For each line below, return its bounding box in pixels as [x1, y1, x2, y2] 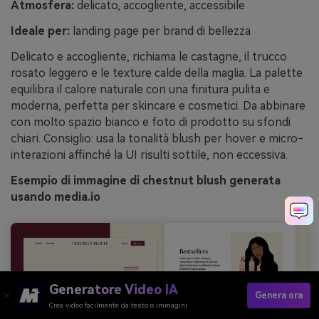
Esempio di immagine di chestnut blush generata [11, 173, 281, 187]
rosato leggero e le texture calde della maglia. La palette [11, 66, 303, 80]
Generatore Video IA [49, 282, 178, 297]
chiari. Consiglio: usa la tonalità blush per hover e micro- [11, 131, 303, 145]
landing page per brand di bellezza [70, 24, 251, 38]
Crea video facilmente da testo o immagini [49, 301, 187, 309]
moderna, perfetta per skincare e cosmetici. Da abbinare [11, 98, 305, 113]
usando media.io [11, 189, 100, 204]
